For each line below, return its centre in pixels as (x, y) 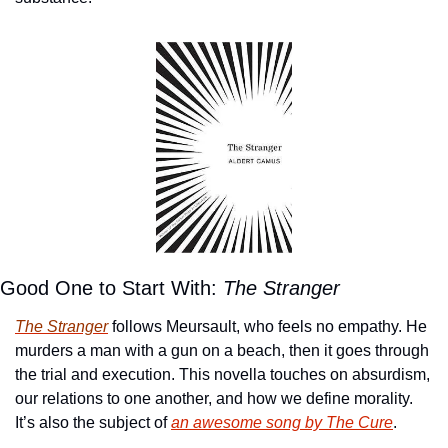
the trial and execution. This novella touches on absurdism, (222, 374)
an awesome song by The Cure (282, 422)
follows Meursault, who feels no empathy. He (267, 326)
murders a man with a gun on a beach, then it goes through (222, 350)
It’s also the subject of (93, 422)
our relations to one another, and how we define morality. (214, 398)
